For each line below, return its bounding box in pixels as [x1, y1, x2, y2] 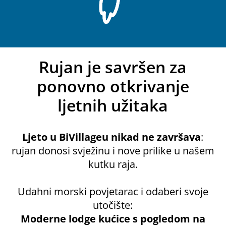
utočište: [93, 198, 133, 212]
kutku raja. [88, 157, 138, 171]
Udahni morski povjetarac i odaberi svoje [17, 185, 208, 198]
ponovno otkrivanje [36, 75, 189, 97]
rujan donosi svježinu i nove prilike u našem [11, 144, 214, 157]
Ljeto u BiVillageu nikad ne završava [22, 130, 201, 144]
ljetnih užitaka [58, 94, 168, 116]
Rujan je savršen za [39, 56, 187, 78]
